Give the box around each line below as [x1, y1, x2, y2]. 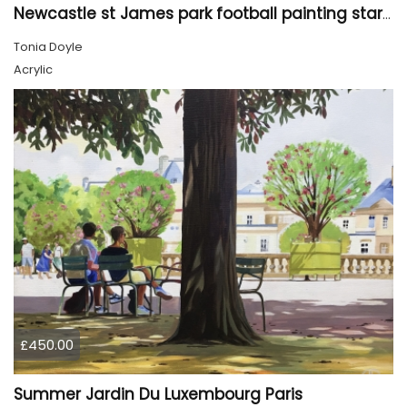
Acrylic [14, 61, 53, 79]
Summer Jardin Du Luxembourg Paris [14, 382, 303, 405]
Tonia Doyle [14, 38, 83, 56]
